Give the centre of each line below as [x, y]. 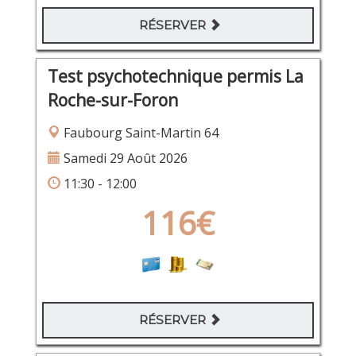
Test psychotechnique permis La [175, 77]
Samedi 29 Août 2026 [124, 159]
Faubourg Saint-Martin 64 [139, 133]
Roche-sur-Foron [112, 101]
